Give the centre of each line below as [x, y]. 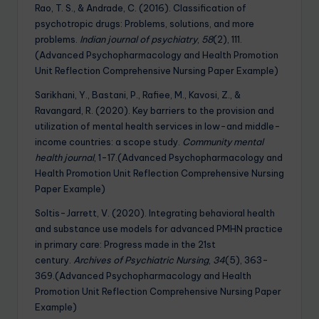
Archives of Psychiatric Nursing [141, 260]
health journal [64, 158]
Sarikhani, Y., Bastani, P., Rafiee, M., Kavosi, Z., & [138, 95]
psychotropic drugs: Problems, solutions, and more [145, 24]
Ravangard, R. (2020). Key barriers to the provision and [155, 111]
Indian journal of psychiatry [138, 40]
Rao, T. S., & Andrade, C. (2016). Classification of [141, 8]
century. [54, 260]
